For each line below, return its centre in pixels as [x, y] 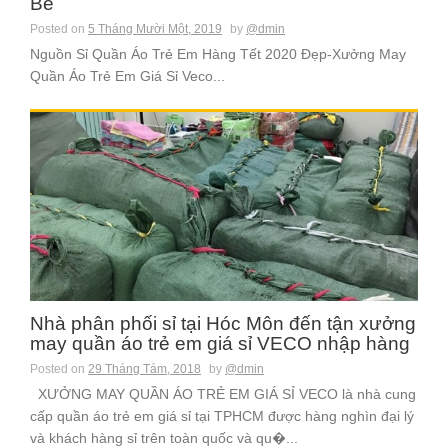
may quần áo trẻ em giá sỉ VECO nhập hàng [220, 344]
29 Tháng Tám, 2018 [144, 369]
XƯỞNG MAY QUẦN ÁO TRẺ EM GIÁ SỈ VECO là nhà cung [223, 394]
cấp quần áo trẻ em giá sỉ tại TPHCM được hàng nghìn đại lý [222, 416]
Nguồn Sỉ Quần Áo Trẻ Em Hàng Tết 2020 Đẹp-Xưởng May [218, 54]
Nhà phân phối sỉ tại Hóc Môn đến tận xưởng [223, 324]
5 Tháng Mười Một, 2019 [155, 29]
